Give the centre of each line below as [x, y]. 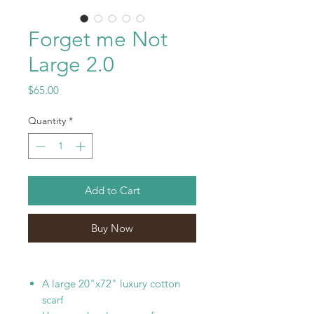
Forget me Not [98, 39]
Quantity [47, 121]
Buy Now [112, 228]
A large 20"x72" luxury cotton [111, 284]
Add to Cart [112, 190]
